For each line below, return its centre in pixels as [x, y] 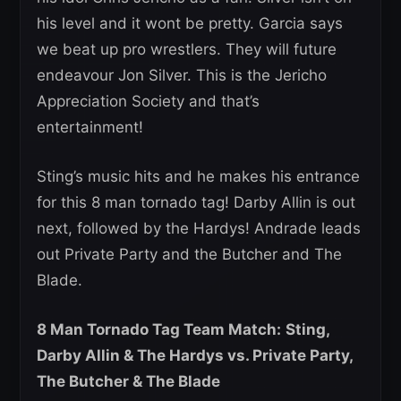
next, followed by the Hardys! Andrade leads [199, 229]
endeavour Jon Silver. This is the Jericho [182, 76]
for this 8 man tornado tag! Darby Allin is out [196, 203]
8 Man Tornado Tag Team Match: [159, 330]
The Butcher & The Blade [128, 382]
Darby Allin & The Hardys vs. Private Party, [195, 356]
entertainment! [90, 128]
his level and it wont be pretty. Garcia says [190, 24]
